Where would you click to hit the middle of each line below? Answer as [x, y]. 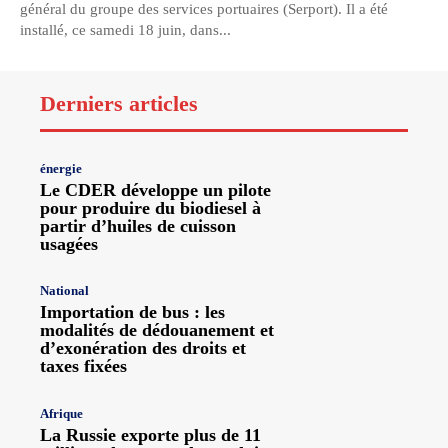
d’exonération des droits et [143, 348]
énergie [61, 169]
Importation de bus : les [132, 312]
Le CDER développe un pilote [155, 190]
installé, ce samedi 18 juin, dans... [125, 30]
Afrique [61, 413]
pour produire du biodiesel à [150, 208]
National [64, 291]
